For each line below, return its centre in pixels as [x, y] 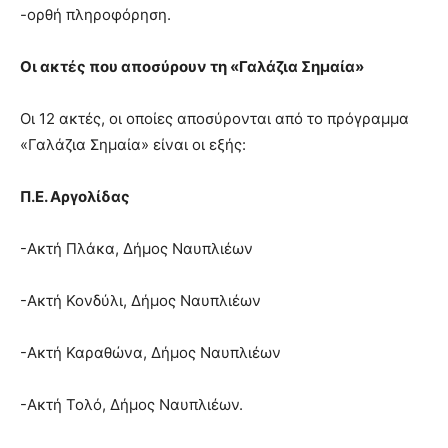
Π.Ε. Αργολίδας [75, 197]
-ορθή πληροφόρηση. [95, 15]
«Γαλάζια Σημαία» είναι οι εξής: [133, 145]
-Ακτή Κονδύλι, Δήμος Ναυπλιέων [140, 301]
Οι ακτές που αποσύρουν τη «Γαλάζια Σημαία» [192, 67]
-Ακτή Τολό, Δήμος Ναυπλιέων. [131, 405]
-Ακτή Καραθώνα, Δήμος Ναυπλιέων [150, 353]
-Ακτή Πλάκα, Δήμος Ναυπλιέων [136, 249]
